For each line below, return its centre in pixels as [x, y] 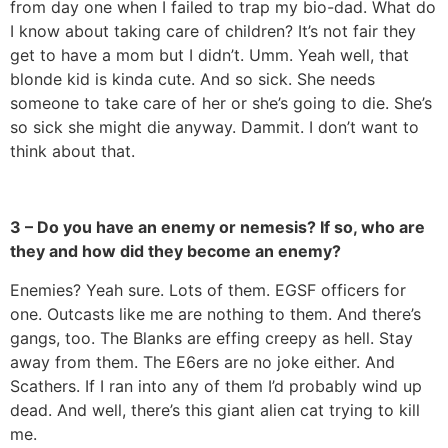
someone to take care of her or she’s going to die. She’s [221, 102]
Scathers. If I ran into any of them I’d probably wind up [216, 385]
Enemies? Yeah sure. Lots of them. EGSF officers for [208, 289]
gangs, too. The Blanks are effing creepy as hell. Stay [211, 337]
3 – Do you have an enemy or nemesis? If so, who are [217, 227]
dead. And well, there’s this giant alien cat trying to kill [215, 409]
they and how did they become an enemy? [175, 251]
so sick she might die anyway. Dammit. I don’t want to [214, 126]
